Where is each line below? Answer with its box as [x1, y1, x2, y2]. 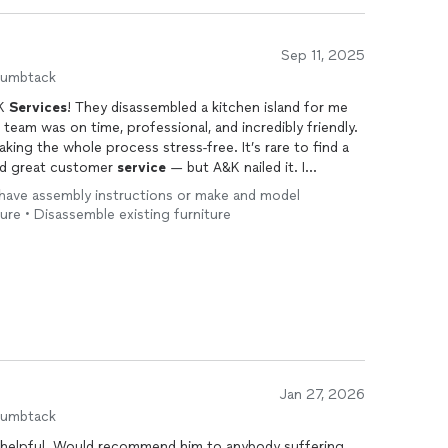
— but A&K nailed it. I [166, 159, 305, 176]
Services [9, 99, 67, 116]
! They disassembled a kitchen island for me [67, 99, 348, 116]
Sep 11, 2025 [281, 47, 365, 64]
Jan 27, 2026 [280, 386, 365, 403]
